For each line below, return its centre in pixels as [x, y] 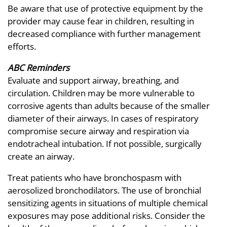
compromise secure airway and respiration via [98, 131]
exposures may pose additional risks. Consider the [106, 215]
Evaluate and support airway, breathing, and [93, 80]
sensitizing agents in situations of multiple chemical [108, 203]
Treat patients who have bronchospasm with [94, 177]
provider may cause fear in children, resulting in [101, 21]
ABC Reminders [39, 67]
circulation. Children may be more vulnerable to [101, 93]
